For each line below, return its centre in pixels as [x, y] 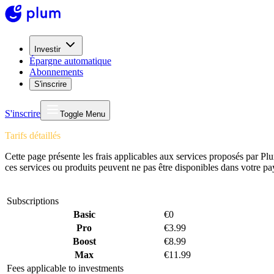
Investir [47, 49]
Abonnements [56, 72]
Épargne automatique [70, 61]
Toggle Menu [83, 114]
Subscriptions [33, 201]
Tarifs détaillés [33, 135]
